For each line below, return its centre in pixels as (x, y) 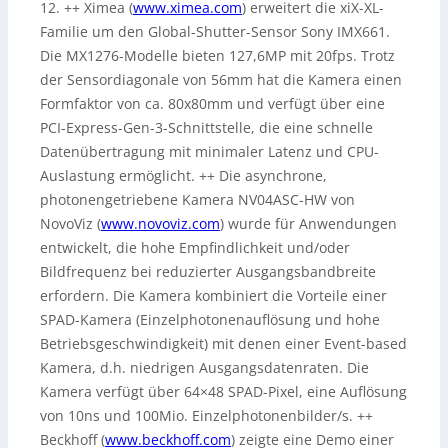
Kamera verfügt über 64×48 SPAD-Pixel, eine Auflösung (223, 392)
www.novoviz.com (160, 224)
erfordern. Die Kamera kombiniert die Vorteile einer (213, 296)
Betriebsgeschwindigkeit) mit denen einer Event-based (223, 344)
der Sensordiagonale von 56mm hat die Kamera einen (221, 80)
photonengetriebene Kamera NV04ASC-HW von (197, 200)
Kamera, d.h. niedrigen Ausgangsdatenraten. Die (204, 368)
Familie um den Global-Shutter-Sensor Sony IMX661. (215, 32)
